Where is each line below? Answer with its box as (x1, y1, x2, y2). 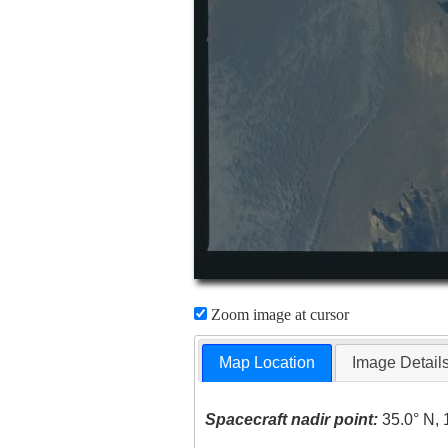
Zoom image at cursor (206, 306, 349, 323)
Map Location (219, 354, 316, 372)
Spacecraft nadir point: (205, 411, 379, 429)
